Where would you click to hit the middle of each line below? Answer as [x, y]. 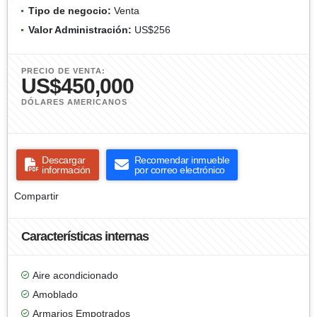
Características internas [85, 236]
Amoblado [55, 294]
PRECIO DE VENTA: [63, 70]
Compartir [36, 196]
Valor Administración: [80, 29]
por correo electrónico [179, 169]
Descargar [64, 160]
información [66, 169]
